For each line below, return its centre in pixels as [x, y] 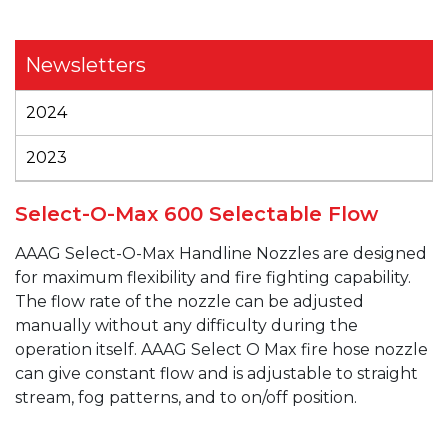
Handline [215, 253]
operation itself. [78, 349]
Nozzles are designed [339, 253]
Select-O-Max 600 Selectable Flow [196, 214]
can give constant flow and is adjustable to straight [216, 373]
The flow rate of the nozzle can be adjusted [189, 301]
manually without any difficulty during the [186, 325]
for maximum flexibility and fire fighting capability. [213, 277]
